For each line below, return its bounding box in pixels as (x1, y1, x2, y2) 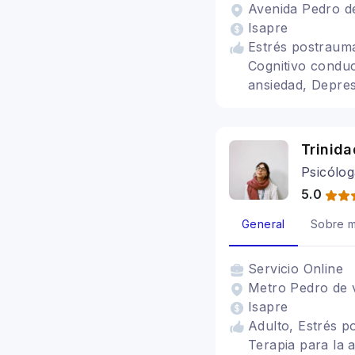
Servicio (248, 261, 303, 277)
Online (303, 261, 344, 277)
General (242, 217, 285, 231)
